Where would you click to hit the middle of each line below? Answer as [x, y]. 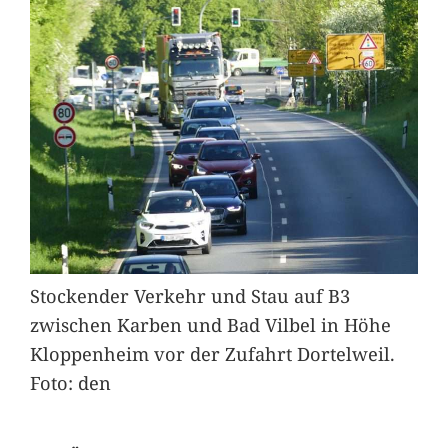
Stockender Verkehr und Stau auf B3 [189, 296]
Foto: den [70, 383]
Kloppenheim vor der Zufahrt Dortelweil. [212, 354]
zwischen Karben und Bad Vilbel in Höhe [210, 325]
